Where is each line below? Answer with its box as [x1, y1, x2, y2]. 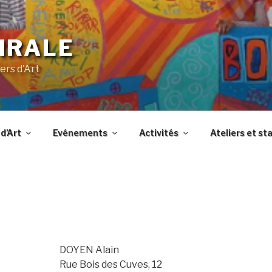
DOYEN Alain [59, 244, 120, 256]
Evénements [52, 127, 107, 138]
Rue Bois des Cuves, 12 [59, 259, 163, 270]
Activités [138, 127, 178, 138]
